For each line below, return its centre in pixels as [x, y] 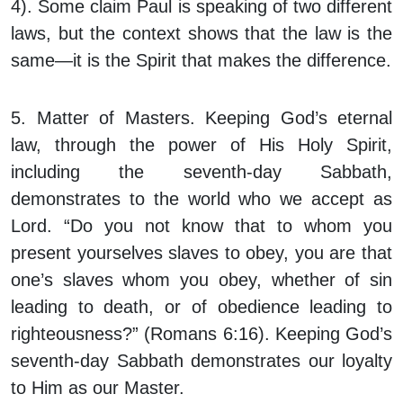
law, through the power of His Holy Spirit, [201, 145]
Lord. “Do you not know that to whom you [201, 226]
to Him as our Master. [98, 388]
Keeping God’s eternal [299, 118]
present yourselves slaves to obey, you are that [201, 253]
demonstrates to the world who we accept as [201, 199]
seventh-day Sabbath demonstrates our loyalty [201, 361]
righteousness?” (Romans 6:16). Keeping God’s [201, 334]
